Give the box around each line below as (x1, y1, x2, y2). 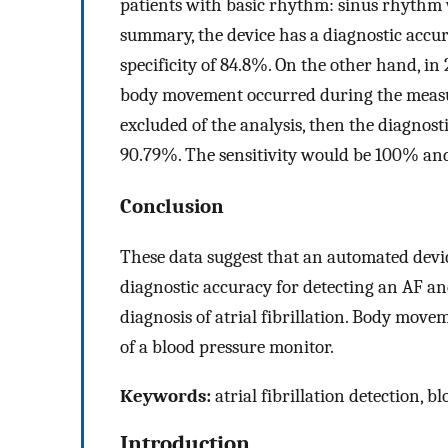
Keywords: (120, 384, 211, 407)
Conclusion (120, 193, 224, 218)
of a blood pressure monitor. (120, 336, 334, 359)
